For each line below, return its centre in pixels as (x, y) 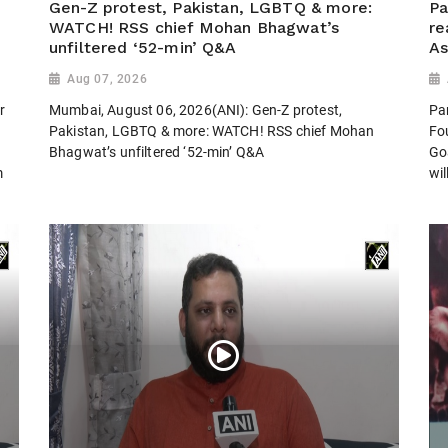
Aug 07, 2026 (107, 79)
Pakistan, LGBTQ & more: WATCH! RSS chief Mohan (212, 130)
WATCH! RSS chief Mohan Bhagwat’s (194, 28)
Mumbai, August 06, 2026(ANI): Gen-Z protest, (196, 109)
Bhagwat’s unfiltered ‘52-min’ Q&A (157, 151)
